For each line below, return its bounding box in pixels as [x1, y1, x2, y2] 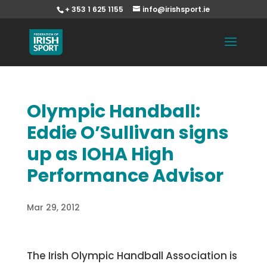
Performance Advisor [26, 163, 223, 188]
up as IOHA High [26, 142, 174, 167]
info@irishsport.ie [142, 4, 210, 14]
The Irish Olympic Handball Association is [26, 249, 237, 263]
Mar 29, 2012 [26, 201, 80, 213]
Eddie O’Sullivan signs [26, 120, 229, 145]
